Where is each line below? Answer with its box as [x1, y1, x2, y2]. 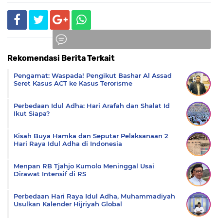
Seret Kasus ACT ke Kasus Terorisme [14, 79, 132, 87]
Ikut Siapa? [14, 109, 50, 117]
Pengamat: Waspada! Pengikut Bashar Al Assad [14, 72, 172, 79]
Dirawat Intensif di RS [14, 170, 86, 178]
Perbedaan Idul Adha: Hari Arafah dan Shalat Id [14, 102, 170, 109]
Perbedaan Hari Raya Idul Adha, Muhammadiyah [14, 192, 175, 200]
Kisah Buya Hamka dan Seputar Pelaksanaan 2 [14, 132, 168, 140]
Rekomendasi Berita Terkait [7, 54, 115, 63]
